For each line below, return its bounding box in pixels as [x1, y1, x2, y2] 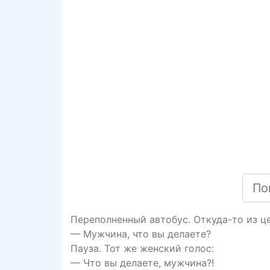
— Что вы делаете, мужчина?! [71, 257, 214, 269]
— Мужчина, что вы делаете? [71, 228, 211, 240]
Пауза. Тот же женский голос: [71, 242, 214, 254]
